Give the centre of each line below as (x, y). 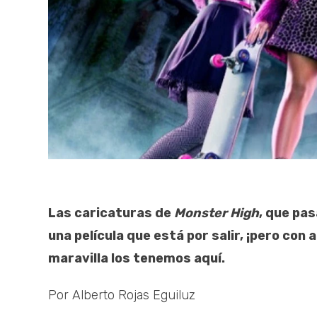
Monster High (217, 213)
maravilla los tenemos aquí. (137, 259)
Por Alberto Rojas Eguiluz (122, 295)
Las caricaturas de (111, 213)
